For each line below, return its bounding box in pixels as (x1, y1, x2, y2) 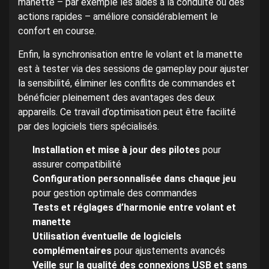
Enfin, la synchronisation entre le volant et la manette (18, 48, 243, 60)
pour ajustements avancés (112, 244, 225, 256)
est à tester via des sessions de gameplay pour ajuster (18, 62, 249, 74)
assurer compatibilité (32, 158, 121, 170)
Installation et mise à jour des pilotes (32, 144, 200, 156)
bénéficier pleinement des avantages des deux (18, 91, 215, 103)
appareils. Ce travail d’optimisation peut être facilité (18, 106, 236, 118)
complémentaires (32, 244, 112, 256)
